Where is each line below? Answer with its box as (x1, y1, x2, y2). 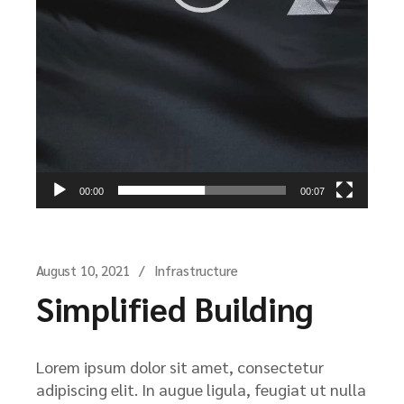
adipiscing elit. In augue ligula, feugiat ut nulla (36, 378, 366, 399)
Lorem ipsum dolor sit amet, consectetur (36, 355, 324, 377)
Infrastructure (153, 261, 238, 279)
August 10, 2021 (36, 261, 130, 279)
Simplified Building (36, 285, 314, 330)
